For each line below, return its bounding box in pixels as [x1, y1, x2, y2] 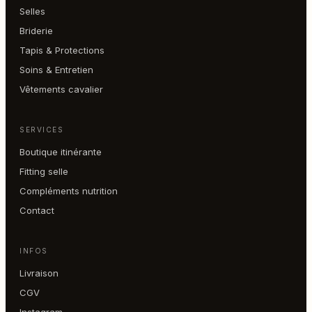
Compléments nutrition [19, 185, 118, 196]
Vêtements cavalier [19, 83, 103, 95]
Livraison [19, 267, 58, 279]
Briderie [19, 24, 53, 36]
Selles [19, 5, 45, 17]
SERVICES [19, 125, 63, 134]
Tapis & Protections [19, 44, 104, 56]
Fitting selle [19, 165, 68, 177]
